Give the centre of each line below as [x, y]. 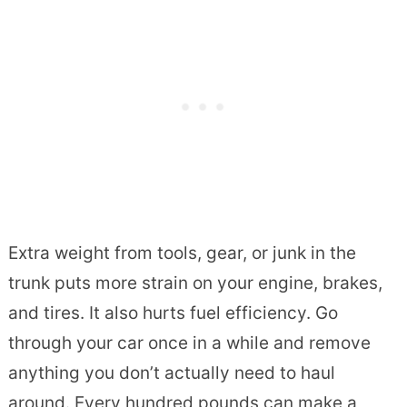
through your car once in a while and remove [189, 343]
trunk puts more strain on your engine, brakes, [195, 283]
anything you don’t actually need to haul [171, 373]
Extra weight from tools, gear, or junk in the [182, 253]
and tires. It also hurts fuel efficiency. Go [173, 313]
